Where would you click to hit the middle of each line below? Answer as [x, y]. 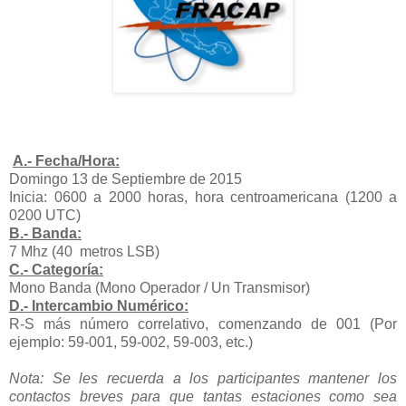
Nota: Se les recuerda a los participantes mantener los [203, 378]
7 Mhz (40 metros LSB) [84, 251]
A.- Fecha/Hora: [66, 160]
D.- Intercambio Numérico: [99, 305]
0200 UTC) [45, 215]
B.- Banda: [45, 233]
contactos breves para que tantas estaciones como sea [203, 396]
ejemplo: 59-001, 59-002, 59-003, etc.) [131, 342]
